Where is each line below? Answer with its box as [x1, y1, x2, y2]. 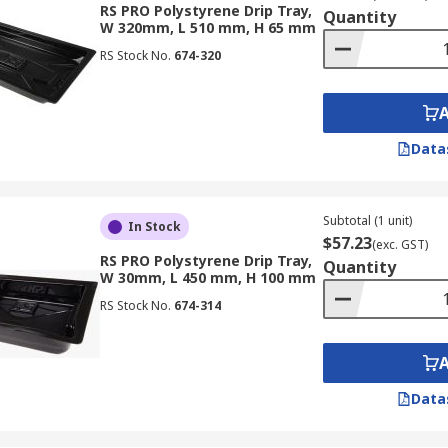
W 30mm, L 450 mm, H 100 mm [99, 268, 316, 287]
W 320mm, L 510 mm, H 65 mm [99, 18, 316, 37]
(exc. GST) [371, 236, 428, 253]
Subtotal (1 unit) [322, 212, 412, 229]
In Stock [127, 218, 181, 235]
